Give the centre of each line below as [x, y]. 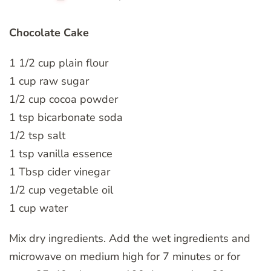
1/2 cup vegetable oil [61, 190]
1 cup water [38, 208]
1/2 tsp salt [37, 135]
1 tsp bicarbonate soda [66, 117]
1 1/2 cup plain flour [59, 63]
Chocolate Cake [49, 32]
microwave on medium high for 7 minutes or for [125, 256]
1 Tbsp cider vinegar [60, 171]
